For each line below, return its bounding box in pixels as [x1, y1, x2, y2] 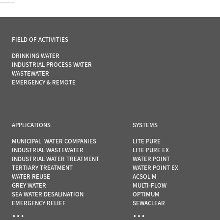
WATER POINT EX [132, 164, 178, 172]
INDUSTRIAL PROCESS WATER [11, 60, 92, 69]
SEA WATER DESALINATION [11, 190, 83, 199]
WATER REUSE [11, 172, 50, 181]
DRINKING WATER [11, 52, 59, 60]
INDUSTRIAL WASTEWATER [11, 146, 83, 155]
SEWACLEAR [132, 199, 165, 208]
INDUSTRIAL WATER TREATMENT [11, 155, 99, 164]
